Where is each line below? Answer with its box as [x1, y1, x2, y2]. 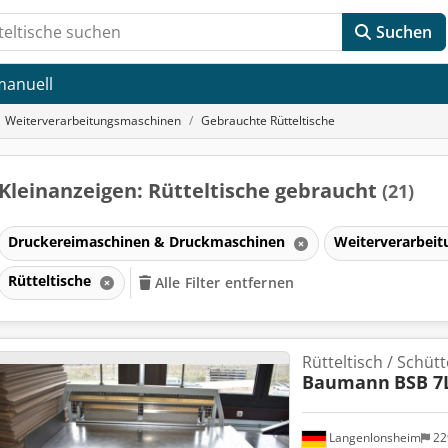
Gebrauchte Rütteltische [201, 112, 335, 129]
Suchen [375, 21, 433, 43]
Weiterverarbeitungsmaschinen [5, 112, 181, 129]
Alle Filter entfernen [155, 273, 295, 293]
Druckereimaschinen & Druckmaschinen [7, 231, 289, 251]
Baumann [301, 370, 390, 394]
